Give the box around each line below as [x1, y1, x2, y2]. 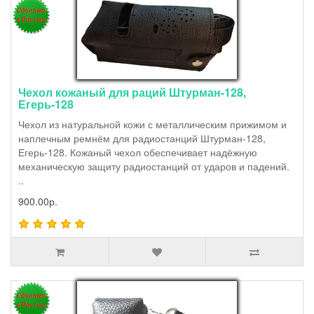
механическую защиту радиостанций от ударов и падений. [18, 159, 289, 174]
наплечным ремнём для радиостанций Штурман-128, [18, 131, 266, 146]
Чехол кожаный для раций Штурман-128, [18, 84, 246, 101]
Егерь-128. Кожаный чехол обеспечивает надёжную [18, 145, 257, 160]
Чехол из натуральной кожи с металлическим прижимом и [18, 117, 287, 132]
